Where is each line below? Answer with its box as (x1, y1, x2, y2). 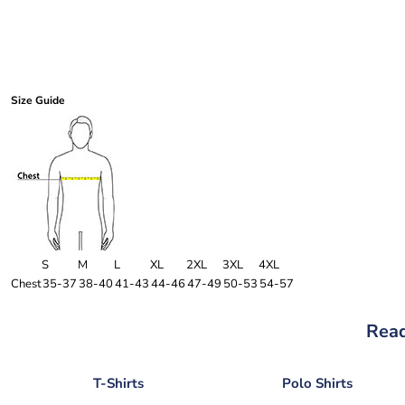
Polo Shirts (281, 374, 353, 392)
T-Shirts (92, 374, 144, 392)
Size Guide (11, 93, 65, 108)
